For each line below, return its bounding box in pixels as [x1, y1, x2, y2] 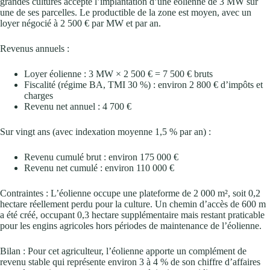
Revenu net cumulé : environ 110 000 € [24, 162, 174, 173]
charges [24, 90, 53, 101]
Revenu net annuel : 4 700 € [24, 101, 131, 111]
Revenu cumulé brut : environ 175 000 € [24, 151, 178, 162]
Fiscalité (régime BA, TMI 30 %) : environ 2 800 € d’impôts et [24, 79, 263, 90]
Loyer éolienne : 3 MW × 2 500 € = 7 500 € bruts [24, 68, 213, 79]
